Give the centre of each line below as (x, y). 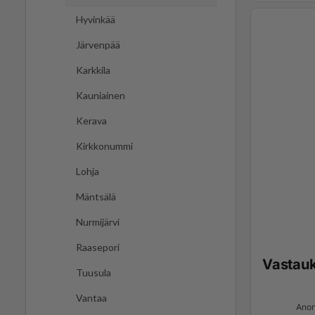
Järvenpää (98, 45)
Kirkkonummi (104, 146)
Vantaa (91, 298)
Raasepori (98, 247)
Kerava (91, 121)
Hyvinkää (96, 20)
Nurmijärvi (98, 222)
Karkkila (93, 70)
